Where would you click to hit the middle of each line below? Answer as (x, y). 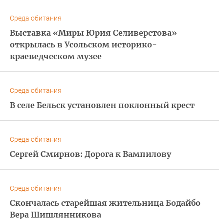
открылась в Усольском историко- (83, 44)
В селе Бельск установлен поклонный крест (102, 105)
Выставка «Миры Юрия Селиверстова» (93, 33)
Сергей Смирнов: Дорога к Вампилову (90, 154)
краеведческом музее (56, 56)
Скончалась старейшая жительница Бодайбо (105, 203)
